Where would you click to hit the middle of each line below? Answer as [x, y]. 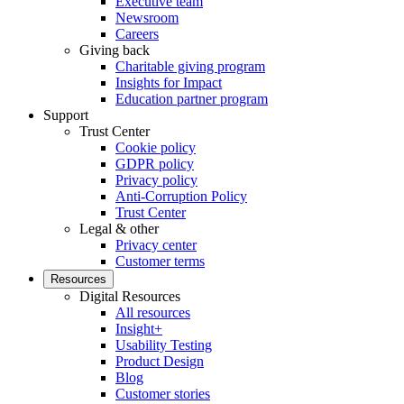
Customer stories [163, 393]
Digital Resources [130, 296]
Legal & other [119, 228]
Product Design [160, 361]
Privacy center [156, 244]
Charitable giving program [190, 66]
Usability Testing [164, 344]
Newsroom [147, 17]
